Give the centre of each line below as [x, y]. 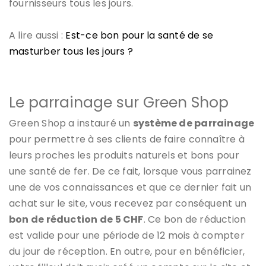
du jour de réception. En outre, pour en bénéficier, [127, 251]
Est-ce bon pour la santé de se [140, 35]
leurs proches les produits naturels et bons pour [124, 155]
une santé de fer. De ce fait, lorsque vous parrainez [130, 171]
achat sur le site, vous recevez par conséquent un [128, 203]
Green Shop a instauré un [71, 123]
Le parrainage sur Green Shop [119, 102]
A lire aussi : [37, 35]
